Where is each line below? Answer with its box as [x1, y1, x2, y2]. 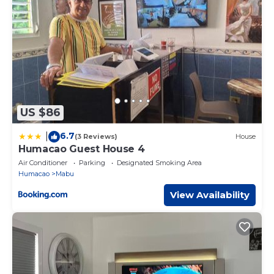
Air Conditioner [18, 158, 67, 167]
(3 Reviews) [75, 132, 117, 141]
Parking [79, 158, 105, 167]
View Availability [170, 188, 250, 201]
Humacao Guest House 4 [18, 143, 145, 155]
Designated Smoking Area [117, 158, 202, 167]
